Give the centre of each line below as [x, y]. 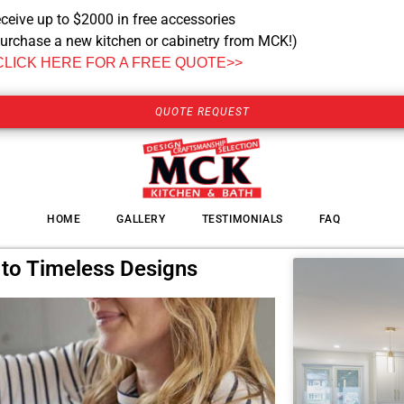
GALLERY [141, 220]
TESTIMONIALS [242, 220]
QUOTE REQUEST [202, 112]
